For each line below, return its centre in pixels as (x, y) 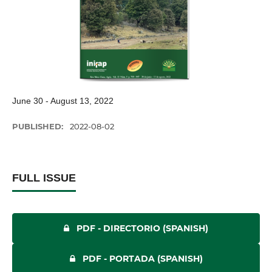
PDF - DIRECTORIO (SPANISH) (142, 228)
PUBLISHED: (39, 126)
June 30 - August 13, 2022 (63, 100)
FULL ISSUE (44, 178)
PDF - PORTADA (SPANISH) (142, 259)
